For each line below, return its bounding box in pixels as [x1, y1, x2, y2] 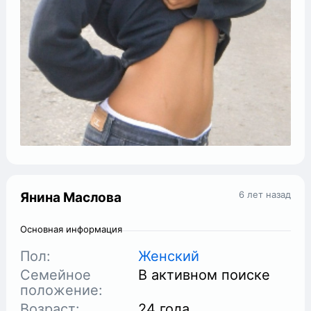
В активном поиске [138, 266, 271, 283]
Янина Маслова [20, 189, 122, 205]
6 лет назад [238, 188, 291, 200]
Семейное [20, 266, 92, 283]
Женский [138, 247, 200, 264]
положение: [20, 281, 103, 299]
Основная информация [20, 223, 123, 235]
